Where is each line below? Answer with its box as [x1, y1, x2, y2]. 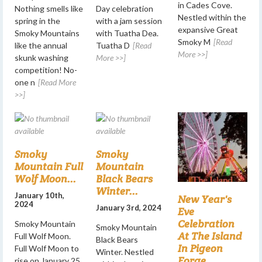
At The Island [177, 229, 242, 243]
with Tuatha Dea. [96, 27, 159, 38]
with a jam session [96, 15, 163, 26]
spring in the [15, 15, 60, 26]
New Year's [177, 192, 232, 206]
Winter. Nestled [96, 246, 154, 257]
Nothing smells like [15, 3, 83, 13]
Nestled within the [177, 12, 246, 22]
